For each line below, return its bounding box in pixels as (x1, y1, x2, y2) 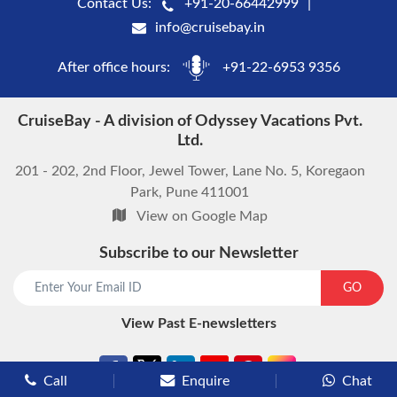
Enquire (182, 374, 230, 388)
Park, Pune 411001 (130, 185, 249, 199)
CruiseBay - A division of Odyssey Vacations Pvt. (17, 113, 362, 129)
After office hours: (57, 59, 174, 74)
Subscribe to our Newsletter (98, 245, 299, 261)
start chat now (200, 268, 292, 283)
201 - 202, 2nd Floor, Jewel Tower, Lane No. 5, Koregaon (14, 164, 365, 178)
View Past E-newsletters (121, 316, 276, 331)
